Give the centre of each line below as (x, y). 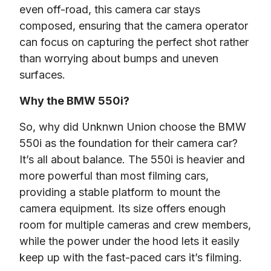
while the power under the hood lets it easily (129, 241)
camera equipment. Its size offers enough (122, 208)
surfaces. (42, 74)
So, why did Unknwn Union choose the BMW (133, 126)
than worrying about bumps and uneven (119, 58)
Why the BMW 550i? (74, 100)
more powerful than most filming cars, (114, 175)
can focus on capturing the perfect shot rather (134, 42)
